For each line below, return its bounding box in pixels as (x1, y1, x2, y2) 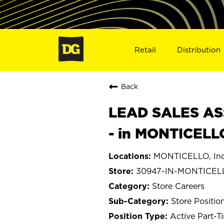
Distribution (177, 45, 221, 54)
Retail (134, 45, 156, 54)
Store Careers (152, 181, 204, 190)
